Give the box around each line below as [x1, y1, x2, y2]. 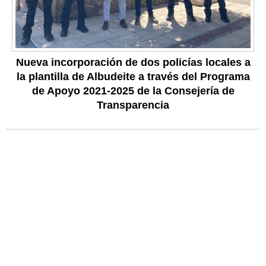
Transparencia [97, 99, 169, 112]
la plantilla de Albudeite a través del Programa [16, 71, 250, 83]
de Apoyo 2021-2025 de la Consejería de [31, 85, 235, 97]
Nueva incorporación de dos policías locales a [15, 56, 251, 69]
